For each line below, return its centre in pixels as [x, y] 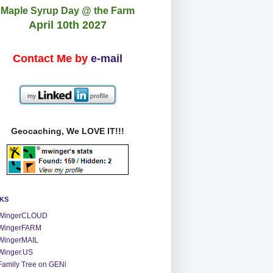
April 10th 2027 [68, 25]
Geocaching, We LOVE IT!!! [68, 131]
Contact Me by [50, 58]
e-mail [107, 58]
